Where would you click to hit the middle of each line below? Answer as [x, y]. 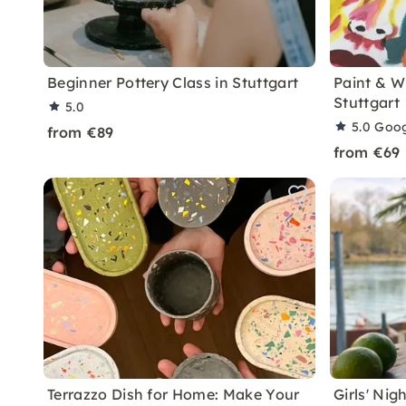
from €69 [367, 152]
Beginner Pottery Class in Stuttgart [173, 82]
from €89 [81, 132]
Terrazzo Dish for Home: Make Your [174, 394]
